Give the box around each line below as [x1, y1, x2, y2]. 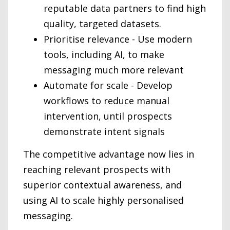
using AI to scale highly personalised [23, 194, 184, 206]
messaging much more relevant [44, 63, 184, 76]
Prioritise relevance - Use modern [44, 32, 192, 45]
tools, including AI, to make [44, 48, 164, 61]
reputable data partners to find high [44, 2, 206, 14]
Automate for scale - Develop [44, 79, 172, 91]
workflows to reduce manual [44, 94, 169, 107]
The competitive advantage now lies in [23, 147, 194, 160]
